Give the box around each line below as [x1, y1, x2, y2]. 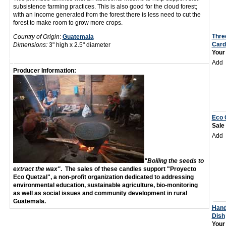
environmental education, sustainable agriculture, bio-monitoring [13, 182, 198, 189]
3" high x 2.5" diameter [47, 41, 110, 48]
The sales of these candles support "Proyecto [65, 165, 196, 173]
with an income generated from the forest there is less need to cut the [13, 11, 201, 18]
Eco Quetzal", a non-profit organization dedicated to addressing [13, 174, 194, 181]
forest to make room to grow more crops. [13, 19, 123, 26]
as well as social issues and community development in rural [13, 190, 187, 197]
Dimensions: [13, 41, 47, 48]
